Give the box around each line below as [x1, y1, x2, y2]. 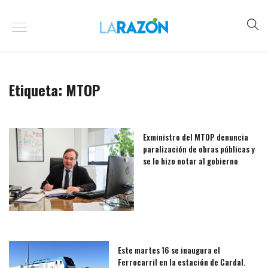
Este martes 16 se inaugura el [118, 243, 221, 257]
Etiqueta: [9, 79, 66, 100]
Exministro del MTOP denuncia [143, 130, 248, 143]
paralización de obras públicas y [143, 142, 255, 155]
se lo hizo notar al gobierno [143, 154, 238, 167]
